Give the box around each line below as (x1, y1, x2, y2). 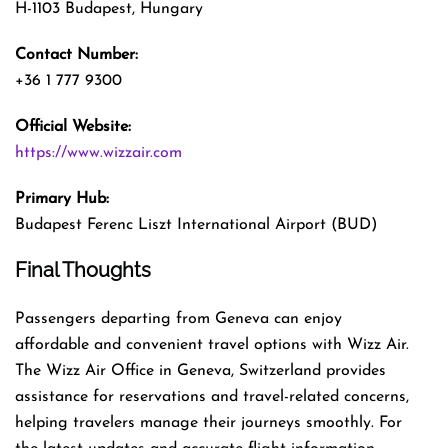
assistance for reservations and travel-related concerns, (15, 388, 409, 405)
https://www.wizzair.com (15, 144, 182, 161)
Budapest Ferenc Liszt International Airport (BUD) (15, 216, 377, 233)
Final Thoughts (15, 257, 151, 282)
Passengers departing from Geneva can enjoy (15, 310, 342, 327)
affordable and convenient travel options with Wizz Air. (15, 336, 409, 353)
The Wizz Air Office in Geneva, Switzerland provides (15, 362, 386, 379)
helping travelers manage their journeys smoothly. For (15, 414, 402, 431)
